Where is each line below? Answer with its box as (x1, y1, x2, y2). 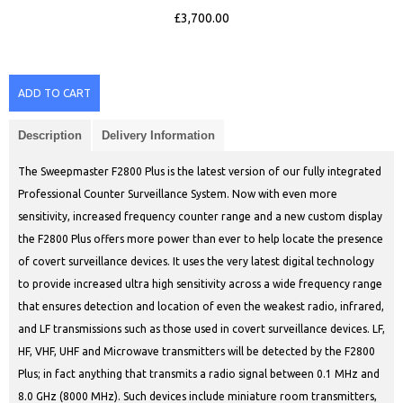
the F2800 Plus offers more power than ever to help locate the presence (18, 233, 383, 246)
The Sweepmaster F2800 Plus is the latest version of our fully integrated (18, 166, 381, 178)
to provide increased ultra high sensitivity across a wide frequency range (18, 278, 382, 291)
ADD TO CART (18, 87, 91, 100)
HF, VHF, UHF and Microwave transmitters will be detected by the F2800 (18, 345, 375, 358)
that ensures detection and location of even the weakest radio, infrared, (18, 300, 384, 313)
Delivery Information (102, 129, 215, 143)
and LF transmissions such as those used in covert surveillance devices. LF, (18, 323, 385, 336)
